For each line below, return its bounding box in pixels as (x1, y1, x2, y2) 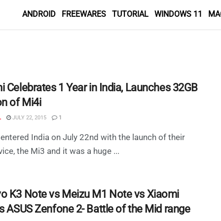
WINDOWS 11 (154, 9, 202, 19)
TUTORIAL (112, 9, 148, 19)
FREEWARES (62, 9, 106, 19)
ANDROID (22, 9, 56, 19)
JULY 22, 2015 (11, 114, 46, 121)
